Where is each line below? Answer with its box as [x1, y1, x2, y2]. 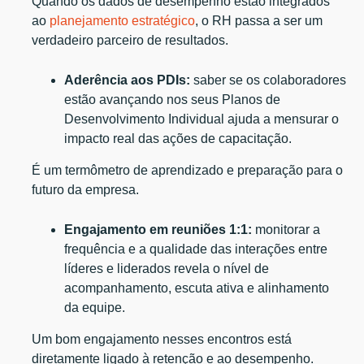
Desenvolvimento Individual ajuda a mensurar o [64, 111, 340, 126]
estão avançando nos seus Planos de [64, 92, 281, 106]
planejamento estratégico [50, 13, 196, 28]
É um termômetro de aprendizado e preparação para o [32, 162, 344, 177]
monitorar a [252, 222, 321, 236]
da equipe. [64, 300, 129, 314]
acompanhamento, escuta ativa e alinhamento [64, 280, 330, 295]
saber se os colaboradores [190, 72, 347, 87]
